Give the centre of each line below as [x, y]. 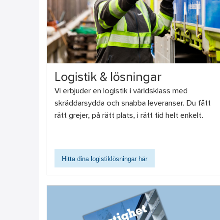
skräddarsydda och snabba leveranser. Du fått [132, 104]
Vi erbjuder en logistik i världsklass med [121, 92]
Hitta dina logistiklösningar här [104, 159]
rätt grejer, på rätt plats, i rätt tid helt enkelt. [129, 116]
